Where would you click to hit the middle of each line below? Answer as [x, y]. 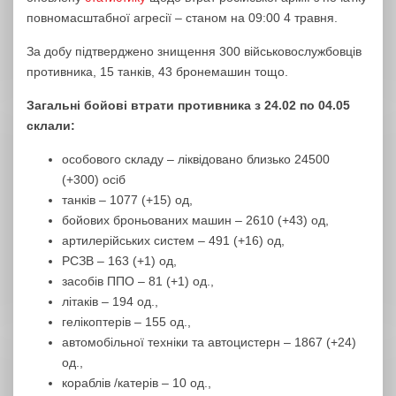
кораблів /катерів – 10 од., [137, 383]
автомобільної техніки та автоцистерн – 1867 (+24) [209, 342]
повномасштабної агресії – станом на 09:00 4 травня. [182, 18]
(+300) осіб [94, 179]
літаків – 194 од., [110, 301]
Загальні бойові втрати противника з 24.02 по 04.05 [188, 105]
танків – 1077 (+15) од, [127, 200]
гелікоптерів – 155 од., [126, 322]
